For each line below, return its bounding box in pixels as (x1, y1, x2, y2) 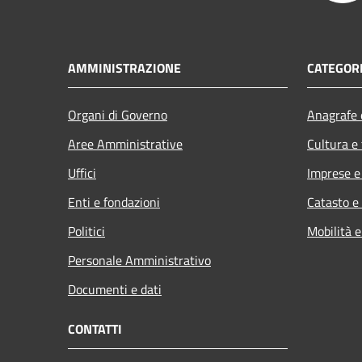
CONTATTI (68, 318, 122, 339)
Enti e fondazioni (68, 192, 160, 212)
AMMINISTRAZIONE (68, 57, 181, 78)
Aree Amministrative (68, 133, 183, 154)
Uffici (68, 162, 96, 183)
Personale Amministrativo (68, 250, 211, 270)
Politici (68, 221, 105, 241)
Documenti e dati (68, 279, 162, 299)
